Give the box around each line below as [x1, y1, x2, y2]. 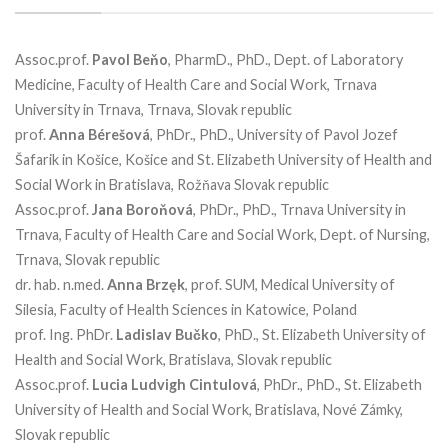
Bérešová [88, 125, 150, 143]
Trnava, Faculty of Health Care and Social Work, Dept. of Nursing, [15, 225, 430, 243]
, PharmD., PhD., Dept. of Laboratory [168, 50, 403, 68]
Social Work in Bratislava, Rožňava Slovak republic [15, 175, 329, 193]
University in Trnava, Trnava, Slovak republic [15, 100, 292, 118]
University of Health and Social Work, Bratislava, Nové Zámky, [15, 400, 403, 418]
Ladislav [116, 325, 172, 343]
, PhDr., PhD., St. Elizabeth [257, 375, 422, 393]
